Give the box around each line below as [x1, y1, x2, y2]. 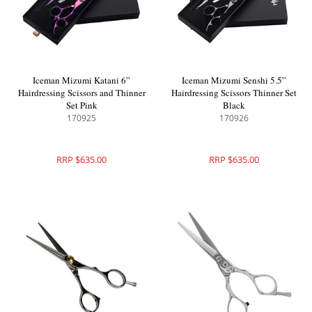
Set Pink [65, 99, 97, 112]
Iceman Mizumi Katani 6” [33, 74, 131, 87]
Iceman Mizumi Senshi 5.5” [181, 74, 286, 87]
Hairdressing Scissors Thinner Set [171, 86, 297, 100]
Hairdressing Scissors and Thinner [17, 86, 146, 100]
